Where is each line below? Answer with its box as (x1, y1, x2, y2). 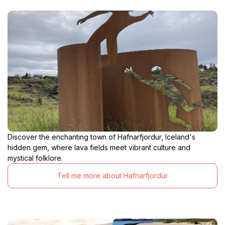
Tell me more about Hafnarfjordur (57, 171, 168, 180)
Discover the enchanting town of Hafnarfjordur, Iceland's (8, 132, 195, 141)
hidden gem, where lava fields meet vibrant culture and (8, 143, 190, 152)
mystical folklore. (8, 153, 63, 162)
